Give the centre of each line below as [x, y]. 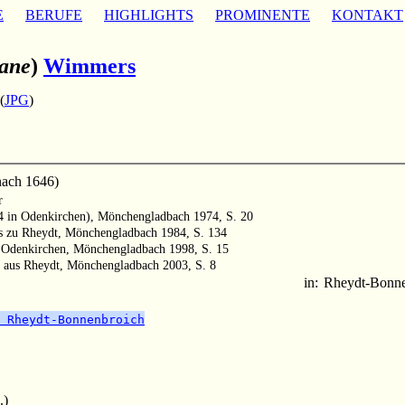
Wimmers [89, 66]
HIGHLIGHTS [149, 15]
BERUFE [54, 15]
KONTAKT [367, 15]
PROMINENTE [263, 15]
